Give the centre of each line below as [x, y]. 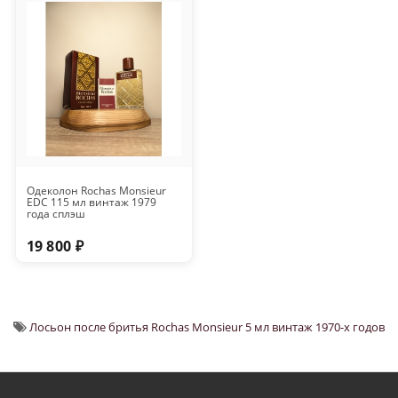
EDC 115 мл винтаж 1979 [91, 203]
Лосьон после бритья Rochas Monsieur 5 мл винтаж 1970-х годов [207, 327]
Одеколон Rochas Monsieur [96, 191]
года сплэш [56, 214]
